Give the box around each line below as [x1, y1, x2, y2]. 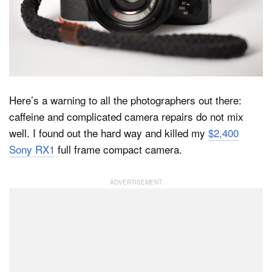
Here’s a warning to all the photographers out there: [9, 92, 242, 108]
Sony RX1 [9, 141, 55, 157]
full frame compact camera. [55, 141, 182, 157]
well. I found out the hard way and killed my [9, 125, 208, 141]
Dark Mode [47, 37, 93, 48]
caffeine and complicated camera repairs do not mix [9, 109, 243, 124]
